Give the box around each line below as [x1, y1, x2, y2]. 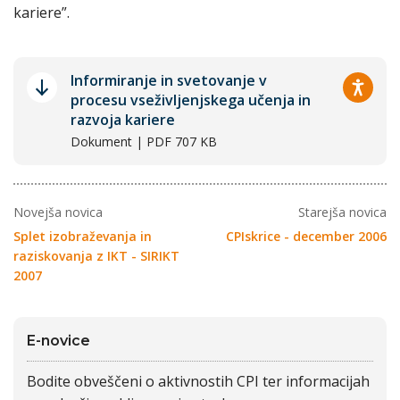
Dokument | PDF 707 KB [71, 133, 217, 150]
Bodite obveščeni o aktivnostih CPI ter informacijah [27, 371, 370, 391]
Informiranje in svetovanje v [71, 71, 267, 90]
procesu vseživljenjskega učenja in [71, 90, 311, 110]
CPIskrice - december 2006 [226, 228, 387, 245]
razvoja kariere [71, 110, 175, 129]
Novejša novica [13, 204, 103, 221]
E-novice [27, 332, 90, 349]
